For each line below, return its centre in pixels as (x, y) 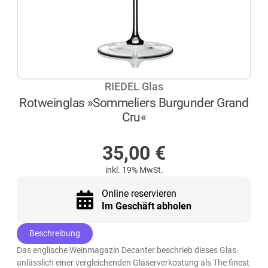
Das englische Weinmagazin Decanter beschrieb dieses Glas (127, 250)
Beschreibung (55, 234)
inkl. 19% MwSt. (134, 170)
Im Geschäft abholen (146, 206)
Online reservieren (139, 194)
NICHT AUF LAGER (141, 133)
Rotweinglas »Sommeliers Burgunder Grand (134, 103)
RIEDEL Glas (134, 86)
